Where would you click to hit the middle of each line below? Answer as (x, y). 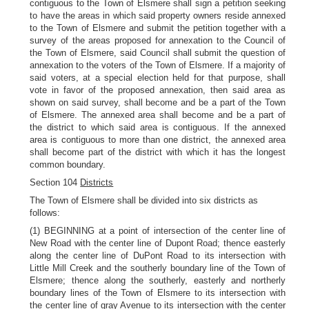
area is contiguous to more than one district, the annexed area (158, 140)
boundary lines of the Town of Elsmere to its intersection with (158, 293)
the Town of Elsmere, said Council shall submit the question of (158, 53)
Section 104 (55, 182)
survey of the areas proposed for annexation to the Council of (158, 40)
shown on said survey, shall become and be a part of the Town (158, 102)
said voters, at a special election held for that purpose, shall (158, 78)
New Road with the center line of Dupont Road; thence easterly (158, 243)
